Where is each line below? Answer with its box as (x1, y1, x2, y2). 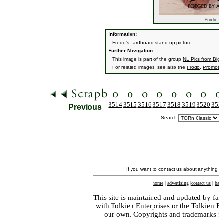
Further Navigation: (107, 48, 154, 53)
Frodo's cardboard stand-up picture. (112, 40, 193, 45)
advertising (167, 180, 189, 186)
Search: (161, 115, 178, 120)
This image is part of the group (112, 56, 183, 62)
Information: (107, 31, 137, 37)
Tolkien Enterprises (110, 202, 170, 210)
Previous (68, 103, 102, 111)
